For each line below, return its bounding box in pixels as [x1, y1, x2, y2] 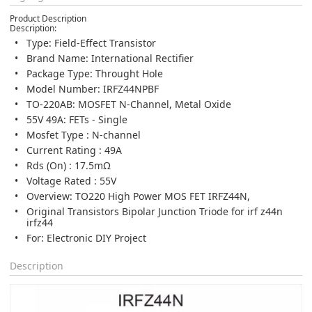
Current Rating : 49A [26, 143, 122, 157]
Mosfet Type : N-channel [26, 127, 141, 141]
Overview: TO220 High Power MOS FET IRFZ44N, [26, 189, 250, 203]
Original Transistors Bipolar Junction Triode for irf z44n [26, 204, 283, 218]
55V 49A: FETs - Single [26, 112, 127, 126]
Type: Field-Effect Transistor [26, 36, 156, 49]
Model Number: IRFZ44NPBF [26, 81, 159, 95]
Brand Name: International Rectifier [26, 51, 194, 65]
